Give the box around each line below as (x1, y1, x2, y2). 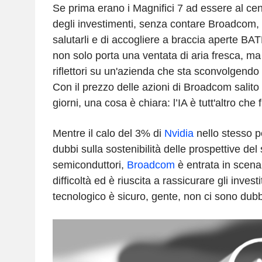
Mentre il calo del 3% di (52, 127, 164, 139)
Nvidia (164, 127, 194, 139)
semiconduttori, (52, 158, 127, 171)
